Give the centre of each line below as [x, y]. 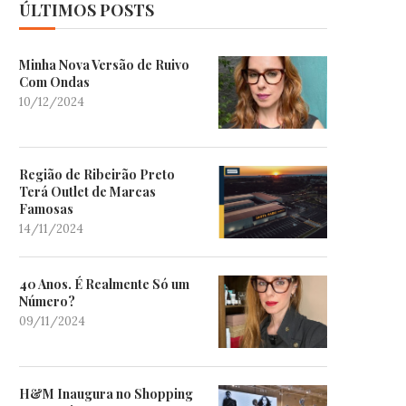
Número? [47, 302]
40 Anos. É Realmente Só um [104, 285]
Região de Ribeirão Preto [97, 175]
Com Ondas [54, 82]
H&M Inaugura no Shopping [106, 394]
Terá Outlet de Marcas [87, 192]
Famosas [46, 209]
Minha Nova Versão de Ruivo [104, 65]
